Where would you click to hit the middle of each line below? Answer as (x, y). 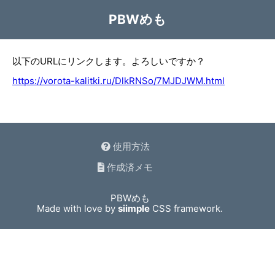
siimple (134, 208)
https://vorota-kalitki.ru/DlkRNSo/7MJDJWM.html (118, 81)
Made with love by (78, 208)
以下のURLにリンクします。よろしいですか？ (109, 61)
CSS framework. (187, 208)
